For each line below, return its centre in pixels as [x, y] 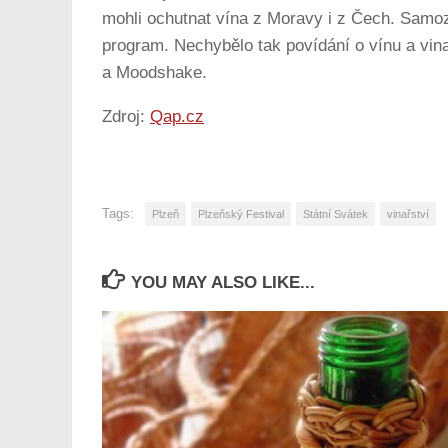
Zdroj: [126, 117]
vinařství [408, 213]
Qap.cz [177, 117]
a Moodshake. [154, 73]
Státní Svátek [335, 213]
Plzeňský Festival [241, 213]
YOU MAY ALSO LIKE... [223, 282]
